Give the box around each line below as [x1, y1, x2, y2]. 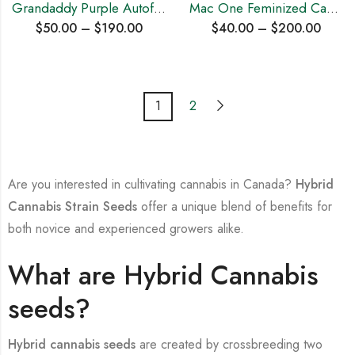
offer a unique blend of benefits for [137, 197, 332, 216]
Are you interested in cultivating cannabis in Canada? [8, 174, 296, 193]
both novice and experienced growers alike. [8, 219, 244, 238]
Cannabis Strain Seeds [8, 197, 137, 216]
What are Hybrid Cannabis [8, 256, 319, 294]
